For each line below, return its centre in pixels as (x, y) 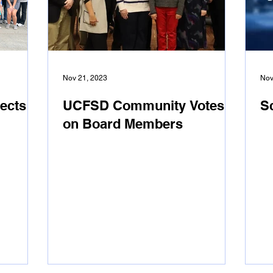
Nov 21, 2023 (85, 78)
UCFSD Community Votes (144, 105)
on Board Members (123, 124)
